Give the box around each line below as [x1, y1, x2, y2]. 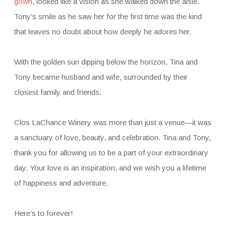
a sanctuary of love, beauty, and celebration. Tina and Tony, [14, 133, 211, 142]
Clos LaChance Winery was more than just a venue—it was [14, 118, 211, 127]
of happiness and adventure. [14, 178, 108, 187]
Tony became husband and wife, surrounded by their [14, 72, 188, 81]
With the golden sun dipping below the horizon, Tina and [14, 57, 198, 66]
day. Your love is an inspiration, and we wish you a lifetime [14, 163, 206, 172]
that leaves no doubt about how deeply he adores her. [14, 27, 191, 36]
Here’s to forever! [14, 208, 73, 217]
